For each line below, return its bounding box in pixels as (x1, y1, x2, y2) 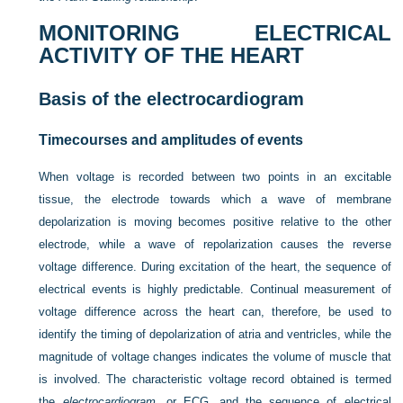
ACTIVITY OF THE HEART (39, 43, 305, 67)
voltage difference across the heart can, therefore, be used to (39, 305, 391, 318)
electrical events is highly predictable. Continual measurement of (39, 282, 391, 296)
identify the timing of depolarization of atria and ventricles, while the (39, 327, 391, 341)
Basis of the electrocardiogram (39, 89, 305, 109)
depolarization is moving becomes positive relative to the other (39, 215, 391, 228)
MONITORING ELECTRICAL (39, 21, 391, 45)
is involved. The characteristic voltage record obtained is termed (39, 372, 391, 386)
